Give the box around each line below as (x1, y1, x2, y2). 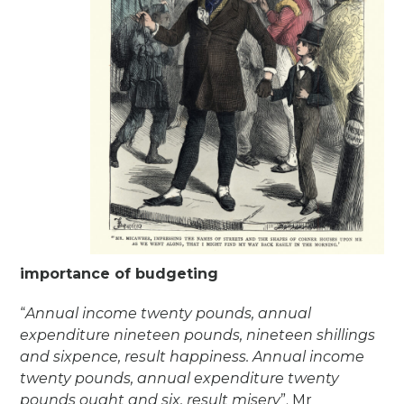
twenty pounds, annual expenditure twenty (20, 369, 340, 387)
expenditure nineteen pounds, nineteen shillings (20, 326, 376, 344)
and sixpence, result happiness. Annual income (20, 347, 365, 365)
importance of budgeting (20, 264, 219, 282)
